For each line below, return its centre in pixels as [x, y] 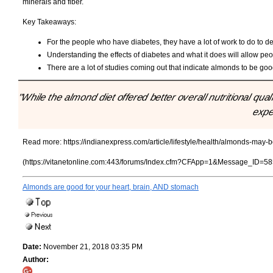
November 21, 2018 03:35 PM [92, 247]
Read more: [43, 142]
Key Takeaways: [49, 22]
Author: [36, 260]
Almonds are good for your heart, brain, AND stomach [111, 187]
